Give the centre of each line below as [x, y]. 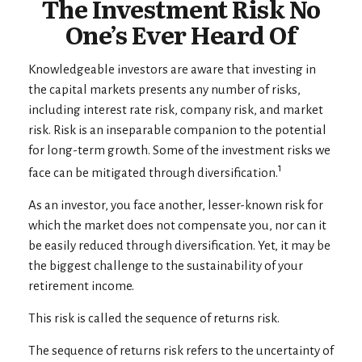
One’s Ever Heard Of [181, 34]
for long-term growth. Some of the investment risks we [179, 150]
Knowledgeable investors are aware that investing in [172, 69]
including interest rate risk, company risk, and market [176, 109]
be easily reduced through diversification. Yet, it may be [179, 245]
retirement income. [81, 285]
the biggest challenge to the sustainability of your [166, 265]
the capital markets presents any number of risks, [164, 89]
